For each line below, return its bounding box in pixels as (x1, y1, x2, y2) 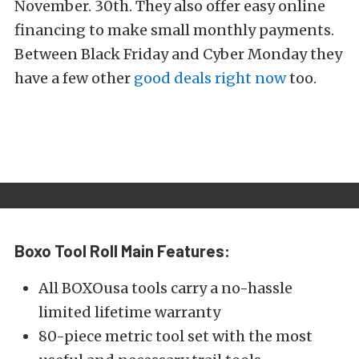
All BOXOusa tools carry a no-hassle (38, 279, 292, 298)
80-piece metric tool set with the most (38, 327, 313, 346)
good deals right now (134, 69, 286, 88)
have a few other (14, 69, 134, 88)
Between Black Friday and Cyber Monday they (14, 45, 342, 64)
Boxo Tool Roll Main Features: (14, 240, 230, 261)
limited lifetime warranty (38, 303, 220, 322)
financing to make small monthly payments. (14, 21, 334, 40)
